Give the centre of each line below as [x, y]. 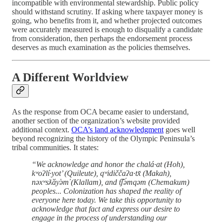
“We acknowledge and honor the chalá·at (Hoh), [108, 164]
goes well [179, 129]
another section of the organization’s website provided [96, 120]
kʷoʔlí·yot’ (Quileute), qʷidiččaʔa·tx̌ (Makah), [102, 173]
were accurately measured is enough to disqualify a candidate [107, 30]
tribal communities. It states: [55, 147]
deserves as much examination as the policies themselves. [101, 48]
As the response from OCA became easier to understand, [100, 111]
